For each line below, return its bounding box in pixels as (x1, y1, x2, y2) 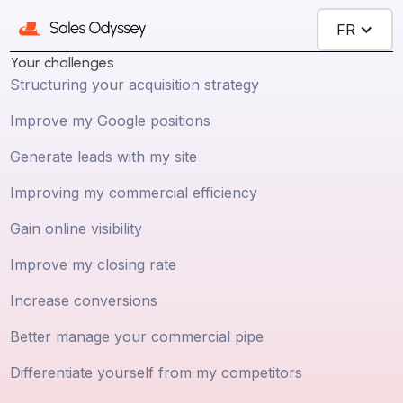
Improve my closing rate (10, 255, 177, 273)
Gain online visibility (10, 219, 143, 237)
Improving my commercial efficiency (10, 183, 258, 201)
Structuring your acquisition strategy (10, 75, 260, 94)
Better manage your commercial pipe (10, 327, 264, 345)
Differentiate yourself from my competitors (10, 363, 303, 381)
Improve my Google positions (10, 111, 211, 130)
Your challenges (10, 53, 115, 71)
